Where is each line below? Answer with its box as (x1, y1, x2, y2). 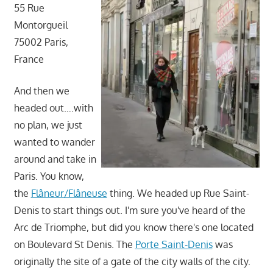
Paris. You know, (13, 169, 84, 182)
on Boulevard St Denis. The (13, 238, 135, 250)
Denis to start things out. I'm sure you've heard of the (13, 204, 246, 216)
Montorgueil (13, 18, 68, 31)
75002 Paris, (13, 35, 68, 48)
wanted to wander (13, 135, 95, 148)
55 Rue (13, 1, 44, 14)
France (13, 52, 44, 65)
